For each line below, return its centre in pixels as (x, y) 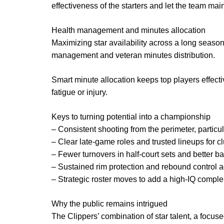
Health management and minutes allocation (128, 30)
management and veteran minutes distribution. (133, 55)
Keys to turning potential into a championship (131, 116)
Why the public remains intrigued (109, 203)
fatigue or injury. (79, 92)
